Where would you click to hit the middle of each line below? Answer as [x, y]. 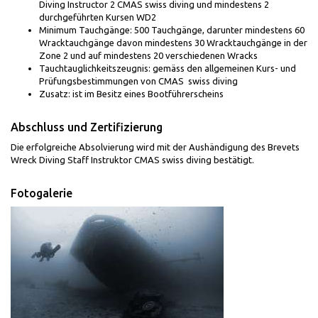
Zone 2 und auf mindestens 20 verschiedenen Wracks [149, 55]
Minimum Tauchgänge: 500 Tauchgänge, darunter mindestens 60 [172, 29]
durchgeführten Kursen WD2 [98, 17]
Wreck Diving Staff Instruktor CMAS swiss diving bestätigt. [132, 160]
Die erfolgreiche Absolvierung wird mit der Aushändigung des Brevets [155, 147]
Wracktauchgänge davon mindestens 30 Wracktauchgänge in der [173, 42]
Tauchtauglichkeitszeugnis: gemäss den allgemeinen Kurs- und [168, 68]
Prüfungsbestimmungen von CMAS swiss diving [138, 81]
